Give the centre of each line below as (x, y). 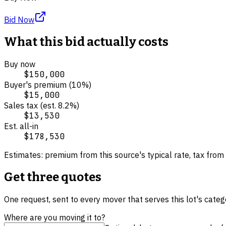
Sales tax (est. (31, 105)
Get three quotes (53, 177)
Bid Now (19, 19)
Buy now (20, 64)
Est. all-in (21, 126)
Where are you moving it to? (54, 217)
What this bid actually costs (86, 42)
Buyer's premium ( (38, 84)
